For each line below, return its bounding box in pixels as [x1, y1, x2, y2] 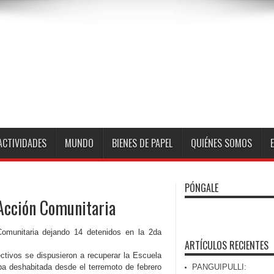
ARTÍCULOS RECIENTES [185, 238, 268, 253]
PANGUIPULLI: [192, 262, 246, 272]
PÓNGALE [185, 180, 218, 195]
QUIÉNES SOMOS [191, 136, 252, 150]
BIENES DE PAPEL [112, 136, 172, 150]
